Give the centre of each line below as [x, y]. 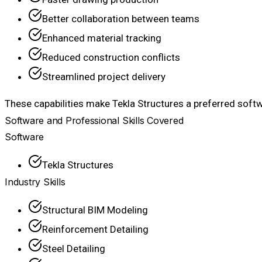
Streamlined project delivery [104, 76]
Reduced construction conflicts [111, 57]
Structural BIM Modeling [95, 210]
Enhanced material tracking [102, 38]
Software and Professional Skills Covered [94, 120]
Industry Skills [35, 182]
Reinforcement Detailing [95, 229]
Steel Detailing [74, 248]
